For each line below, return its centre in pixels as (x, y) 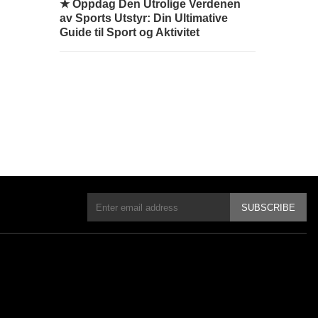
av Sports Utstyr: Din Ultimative (144, 18)
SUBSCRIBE (268, 207)
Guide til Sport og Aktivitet (130, 32)
